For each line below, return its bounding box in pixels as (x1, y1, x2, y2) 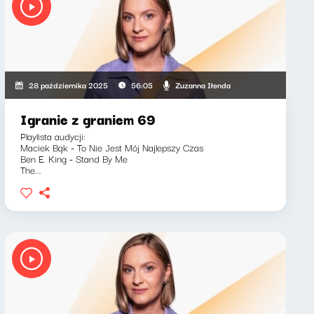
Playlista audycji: (20, 128, 86, 144)
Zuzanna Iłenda (175, 78, 231, 91)
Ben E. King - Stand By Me (20, 151, 128, 166)
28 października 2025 (28, 78, 108, 91)
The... (20, 162, 41, 177)
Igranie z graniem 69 (20, 108, 156, 130)
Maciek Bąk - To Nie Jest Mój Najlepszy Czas (20, 139, 203, 155)
